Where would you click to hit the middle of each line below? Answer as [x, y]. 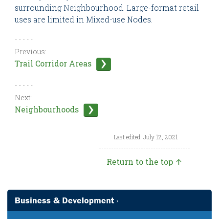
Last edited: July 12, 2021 [146, 137]
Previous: [31, 52]
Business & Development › [66, 200]
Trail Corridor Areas [53, 64]
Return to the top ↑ [144, 162]
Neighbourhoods [47, 109]
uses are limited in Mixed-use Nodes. [84, 20]
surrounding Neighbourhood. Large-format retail [107, 8]
